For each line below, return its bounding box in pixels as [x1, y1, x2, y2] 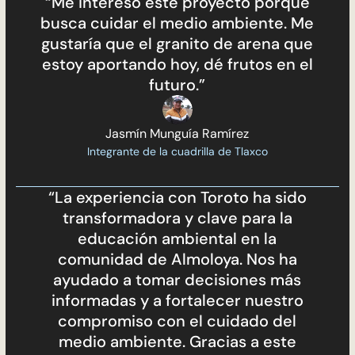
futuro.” [149, 74, 206, 95]
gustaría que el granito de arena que [41, 32, 314, 54]
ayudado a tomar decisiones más [53, 269, 302, 291]
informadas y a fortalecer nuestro [51, 290, 303, 311]
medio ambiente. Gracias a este [58, 331, 296, 353]
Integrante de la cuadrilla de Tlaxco [86, 144, 268, 159]
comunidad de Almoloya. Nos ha [57, 249, 297, 270]
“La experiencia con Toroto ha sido [48, 187, 307, 208]
